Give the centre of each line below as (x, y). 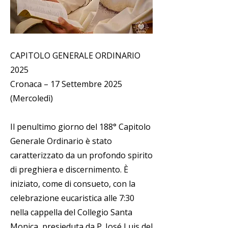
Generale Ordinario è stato (61, 141)
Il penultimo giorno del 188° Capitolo (80, 127)
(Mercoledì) (32, 98)
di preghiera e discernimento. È (69, 169)
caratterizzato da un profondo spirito (81, 155)
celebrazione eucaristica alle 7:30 (72, 198)
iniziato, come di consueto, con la (73, 184)
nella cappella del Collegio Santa (71, 212)
